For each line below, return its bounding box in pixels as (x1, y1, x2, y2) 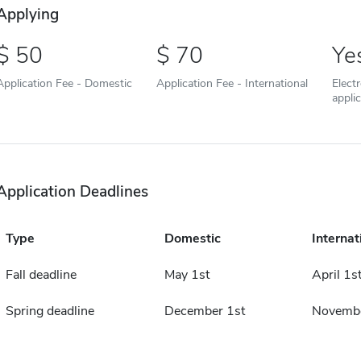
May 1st (164, 266, 210, 284)
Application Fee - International (156, 75, 308, 92)
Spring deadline (5, 302, 94, 321)
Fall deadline (5, 266, 77, 284)
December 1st (164, 302, 245, 321)
